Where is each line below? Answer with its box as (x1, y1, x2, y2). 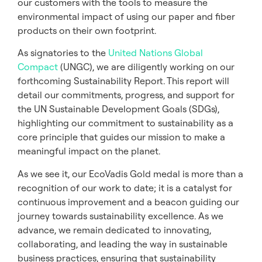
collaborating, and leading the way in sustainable (18, 237, 227, 250)
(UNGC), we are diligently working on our (58, 61, 235, 73)
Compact (18, 61, 58, 73)
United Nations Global (108, 47, 203, 59)
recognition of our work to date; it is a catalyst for (18, 181, 232, 194)
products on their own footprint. (18, 25, 156, 37)
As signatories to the (18, 47, 108, 59)
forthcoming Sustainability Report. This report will (18, 75, 229, 87)
